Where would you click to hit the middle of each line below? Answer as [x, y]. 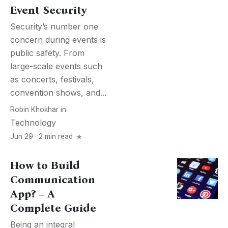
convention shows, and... [58, 93]
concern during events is [58, 40]
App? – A [33, 194]
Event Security [49, 10]
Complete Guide [53, 208]
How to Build [45, 166]
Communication [53, 180]
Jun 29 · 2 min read [42, 137]
